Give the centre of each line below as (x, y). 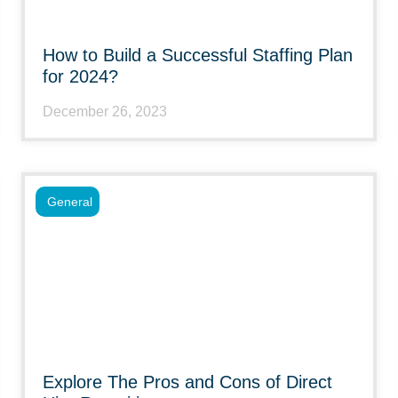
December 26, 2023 (105, 111)
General (70, 202)
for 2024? (80, 76)
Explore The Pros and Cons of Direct (187, 382)
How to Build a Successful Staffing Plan (198, 55)
